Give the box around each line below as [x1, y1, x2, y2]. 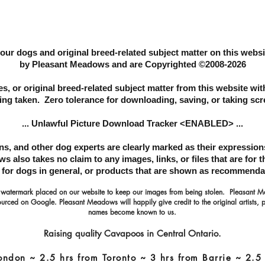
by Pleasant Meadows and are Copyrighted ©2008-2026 [19, 59, 246, 69]
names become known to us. [88, 207, 176, 217]
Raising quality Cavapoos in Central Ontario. [44, 228, 221, 239]
